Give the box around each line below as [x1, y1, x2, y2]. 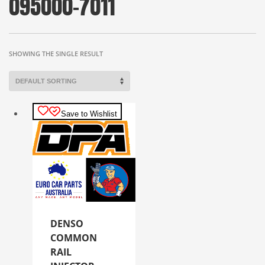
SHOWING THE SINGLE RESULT [9, 49, 103, 58]
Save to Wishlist [61, 109, 117, 118]
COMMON [50, 231, 97, 245]
